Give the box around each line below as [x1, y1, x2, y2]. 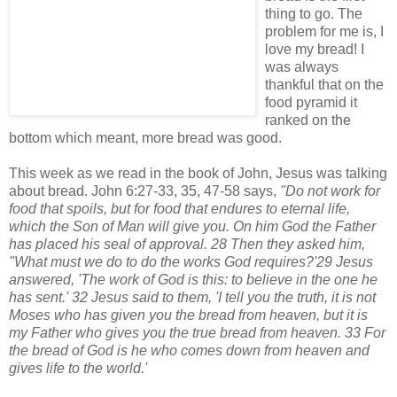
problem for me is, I [265, 24, 384, 40]
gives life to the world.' [9, 361, 147, 377]
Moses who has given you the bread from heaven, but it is [9, 307, 368, 323]
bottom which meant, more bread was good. [9, 130, 282, 146]
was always [265, 59, 339, 75]
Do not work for [285, 183, 380, 199]
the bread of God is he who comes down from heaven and [9, 343, 370, 359]
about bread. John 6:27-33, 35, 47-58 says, [9, 183, 276, 199]
